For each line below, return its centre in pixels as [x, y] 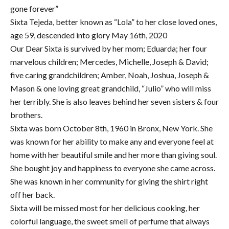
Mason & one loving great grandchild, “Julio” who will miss [111, 88]
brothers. [26, 114]
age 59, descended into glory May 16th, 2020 [89, 35]
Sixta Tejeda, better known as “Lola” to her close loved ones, [113, 21]
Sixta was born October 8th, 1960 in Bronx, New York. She [111, 128]
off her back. [32, 194]
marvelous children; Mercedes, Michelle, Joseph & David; [109, 61]
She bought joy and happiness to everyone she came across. [113, 168]
